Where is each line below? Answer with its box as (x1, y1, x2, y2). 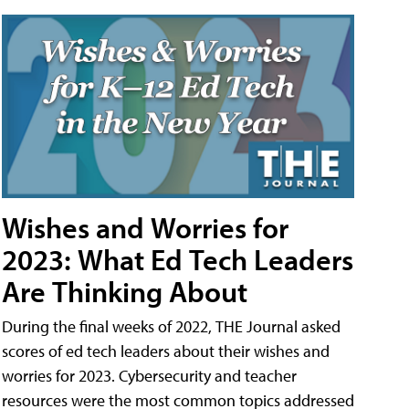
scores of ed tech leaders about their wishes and (2, 341, 330, 362)
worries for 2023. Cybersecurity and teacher (2, 365, 297, 387)
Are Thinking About (2, 273, 247, 310)
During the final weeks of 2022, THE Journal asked (2, 316, 341, 338)
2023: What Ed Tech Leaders (2, 241, 353, 278)
